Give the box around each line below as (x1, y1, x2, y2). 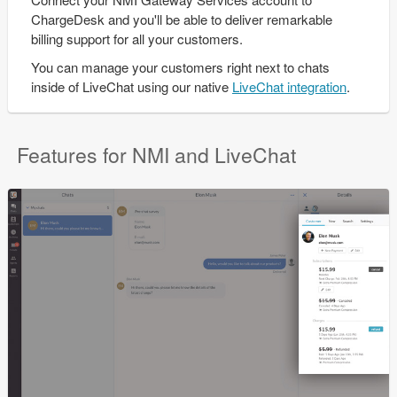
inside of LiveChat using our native (30, 77, 232, 96)
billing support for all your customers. (30, 29, 243, 48)
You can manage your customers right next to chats (30, 58, 330, 76)
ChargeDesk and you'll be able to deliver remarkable (30, 10, 332, 28)
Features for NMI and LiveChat (16, 140, 296, 169)
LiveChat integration (231, 77, 346, 96)
